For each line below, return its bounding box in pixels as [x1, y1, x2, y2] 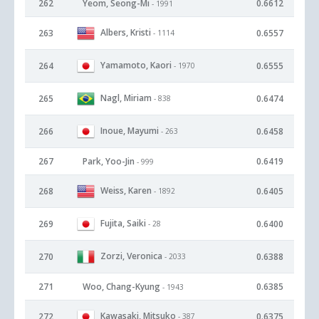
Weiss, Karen [100, 184, 152, 197]
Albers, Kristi [100, 26, 151, 38]
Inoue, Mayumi [100, 124, 159, 137]
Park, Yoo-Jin [83, 155, 135, 167]
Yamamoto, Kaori [100, 58, 172, 71]
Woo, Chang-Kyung [83, 281, 160, 293]
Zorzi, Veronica [100, 249, 162, 262]
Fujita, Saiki [100, 216, 146, 229]
